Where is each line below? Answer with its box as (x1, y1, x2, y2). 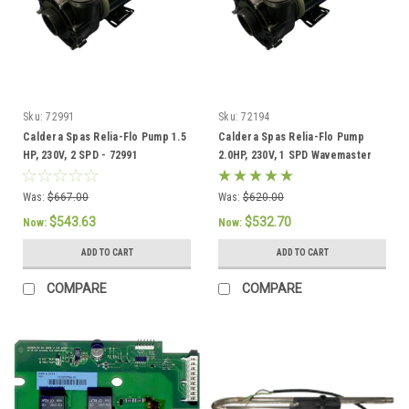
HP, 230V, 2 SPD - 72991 (23, 148, 138, 162)
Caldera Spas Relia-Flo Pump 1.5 (23, 130, 186, 143)
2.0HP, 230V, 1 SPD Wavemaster (218, 148, 372, 162)
